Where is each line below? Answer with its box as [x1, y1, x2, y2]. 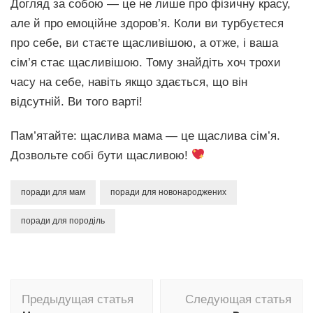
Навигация [10, 278, 105, 298]
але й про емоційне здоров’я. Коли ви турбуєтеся [10, 16, 284, 30]
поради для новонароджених [110, 187, 226, 197]
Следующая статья [185, 292, 291, 306]
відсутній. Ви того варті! [10, 94, 143, 108]
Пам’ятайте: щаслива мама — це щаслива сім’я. [10, 129, 280, 143]
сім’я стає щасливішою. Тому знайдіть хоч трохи [10, 55, 281, 69]
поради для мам [21, 187, 85, 197]
